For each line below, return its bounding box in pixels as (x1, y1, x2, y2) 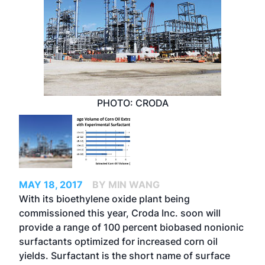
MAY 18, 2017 (19, 179, 83, 190)
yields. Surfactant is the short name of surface (19, 250, 230, 261)
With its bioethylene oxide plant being (19, 193, 190, 205)
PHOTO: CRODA (96, 97, 169, 109)
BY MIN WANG (92, 179, 160, 190)
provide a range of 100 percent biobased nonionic (19, 221, 244, 233)
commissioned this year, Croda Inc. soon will (19, 207, 221, 219)
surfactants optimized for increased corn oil (19, 235, 218, 247)
